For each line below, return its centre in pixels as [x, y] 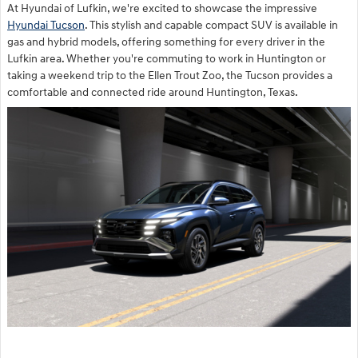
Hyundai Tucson [46, 25]
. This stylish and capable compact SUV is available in [211, 25]
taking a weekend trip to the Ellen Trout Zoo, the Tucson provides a [170, 75]
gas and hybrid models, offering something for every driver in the [166, 42]
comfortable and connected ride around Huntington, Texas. [153, 92]
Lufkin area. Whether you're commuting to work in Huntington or [167, 58]
